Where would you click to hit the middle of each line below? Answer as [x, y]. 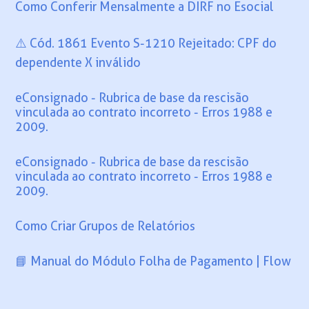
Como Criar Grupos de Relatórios [106, 226]
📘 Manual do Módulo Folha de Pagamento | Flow [153, 261]
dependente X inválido [78, 62]
